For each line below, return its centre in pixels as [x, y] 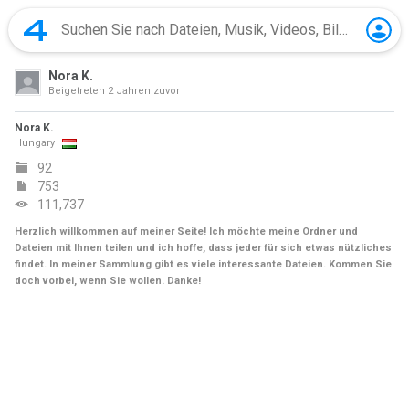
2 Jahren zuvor [144, 91]
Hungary [35, 143]
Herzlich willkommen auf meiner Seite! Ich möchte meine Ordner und [186, 231]
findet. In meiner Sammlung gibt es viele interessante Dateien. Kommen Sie [203, 264]
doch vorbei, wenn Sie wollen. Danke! [108, 281]
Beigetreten [78, 91]
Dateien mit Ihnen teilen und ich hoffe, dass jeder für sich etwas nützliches [203, 248]
